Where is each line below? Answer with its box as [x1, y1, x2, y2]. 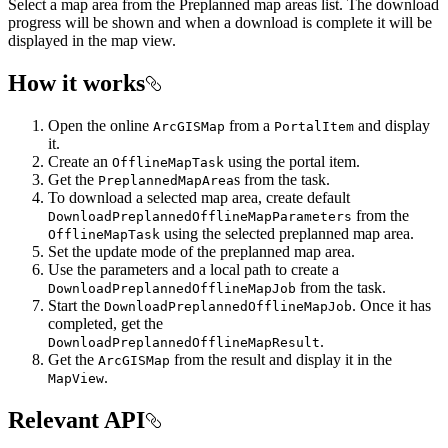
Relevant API [8, 406, 145, 433]
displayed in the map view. [8, 31, 176, 49]
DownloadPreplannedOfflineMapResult [48, 334, 320, 350]
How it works [8, 69, 145, 96]
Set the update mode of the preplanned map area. [48, 242, 355, 260]
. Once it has [352, 296, 431, 314]
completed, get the [48, 314, 163, 332]
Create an [48, 152, 112, 170]
